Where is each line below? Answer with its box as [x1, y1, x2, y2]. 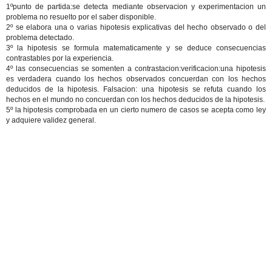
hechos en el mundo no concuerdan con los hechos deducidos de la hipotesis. [6, 95, 265, 104]
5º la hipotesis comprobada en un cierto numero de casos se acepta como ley [6, 106, 266, 114]
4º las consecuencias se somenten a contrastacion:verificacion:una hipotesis [6, 64, 266, 73]
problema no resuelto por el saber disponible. [6, 13, 156, 21]
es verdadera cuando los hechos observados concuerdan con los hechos [6, 75, 266, 83]
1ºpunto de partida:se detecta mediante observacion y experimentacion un [6, 2, 266, 11]
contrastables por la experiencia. [6, 54, 114, 63]
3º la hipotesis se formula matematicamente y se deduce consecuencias [6, 44, 266, 52]
